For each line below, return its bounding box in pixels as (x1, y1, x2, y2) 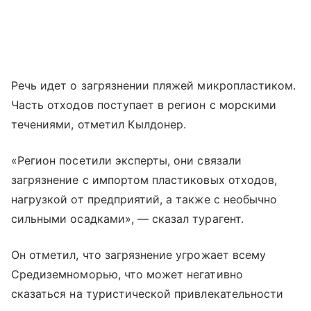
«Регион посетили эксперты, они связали (11, 153, 242, 167)
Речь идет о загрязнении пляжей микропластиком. (11, 78, 296, 92)
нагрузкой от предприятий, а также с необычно (11, 192, 278, 206)
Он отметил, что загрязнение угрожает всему (11, 247, 267, 262)
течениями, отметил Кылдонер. (11, 117, 187, 131)
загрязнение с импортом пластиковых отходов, (11, 172, 278, 187)
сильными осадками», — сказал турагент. (11, 211, 244, 226)
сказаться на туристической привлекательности (11, 286, 284, 301)
